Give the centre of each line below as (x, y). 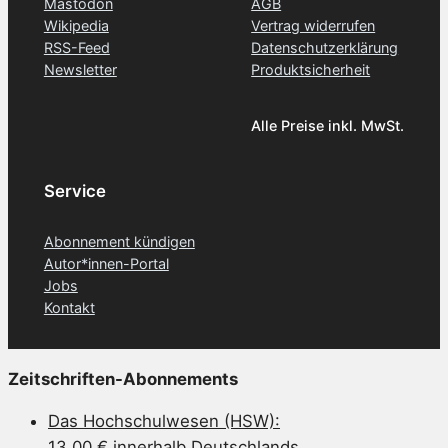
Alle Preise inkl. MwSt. (328, 126)
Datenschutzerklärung (325, 47)
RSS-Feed (76, 47)
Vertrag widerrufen (313, 25)
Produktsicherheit (311, 69)
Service (74, 191)
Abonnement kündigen (119, 242)
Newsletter (80, 69)
